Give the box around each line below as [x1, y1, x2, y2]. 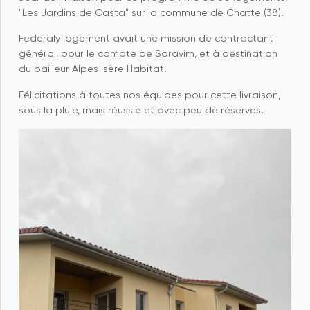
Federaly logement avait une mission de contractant [18, 34, 273, 44]
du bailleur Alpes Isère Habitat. [18, 64, 167, 75]
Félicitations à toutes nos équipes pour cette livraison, [18, 90, 280, 100]
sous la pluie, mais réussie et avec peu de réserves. [18, 105, 264, 116]
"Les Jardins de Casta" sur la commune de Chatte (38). [18, 8, 284, 19]
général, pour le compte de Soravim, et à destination [18, 49, 277, 60]
